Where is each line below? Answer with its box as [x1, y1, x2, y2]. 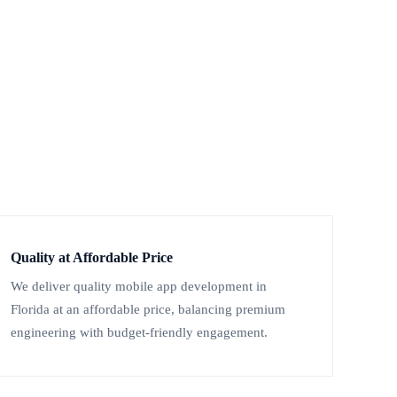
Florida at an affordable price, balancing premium [11, 302, 285, 317]
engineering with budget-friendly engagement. [11, 325, 268, 340]
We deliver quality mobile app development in [11, 279, 267, 294]
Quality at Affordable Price [11, 249, 173, 267]
